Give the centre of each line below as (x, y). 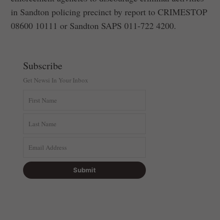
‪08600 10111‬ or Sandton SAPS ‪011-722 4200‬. (94, 26)
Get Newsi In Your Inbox (56, 80)
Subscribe (43, 66)
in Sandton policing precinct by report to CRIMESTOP (109, 12)
